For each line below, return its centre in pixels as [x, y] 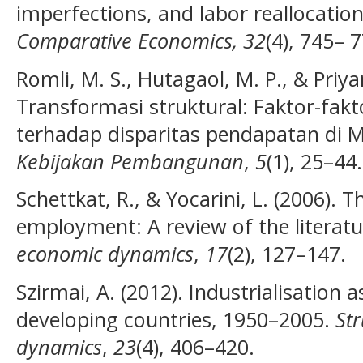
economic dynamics [105, 254]
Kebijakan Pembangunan [130, 161]
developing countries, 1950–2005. [176, 319]
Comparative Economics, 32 [141, 41]
